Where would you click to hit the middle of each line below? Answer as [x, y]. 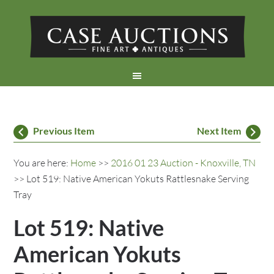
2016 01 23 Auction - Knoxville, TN [183, 163]
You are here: [42, 163]
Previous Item [64, 131]
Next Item [219, 131]
